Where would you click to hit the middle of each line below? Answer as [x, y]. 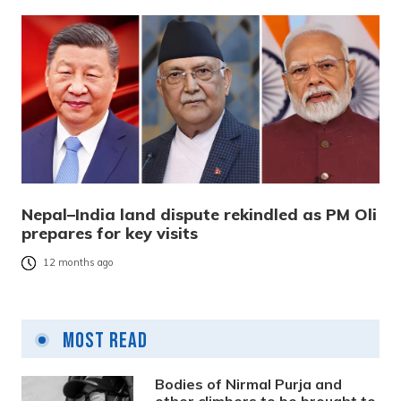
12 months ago [78, 263]
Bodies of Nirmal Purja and [249, 384]
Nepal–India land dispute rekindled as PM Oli [199, 215]
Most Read [103, 341]
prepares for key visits [110, 234]
